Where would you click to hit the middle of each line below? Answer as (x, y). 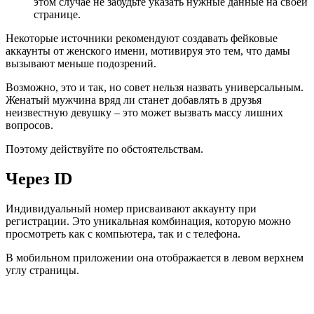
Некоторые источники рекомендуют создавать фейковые (142, 39)
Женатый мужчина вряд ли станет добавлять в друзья (134, 100)
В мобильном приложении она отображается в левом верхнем (155, 257)
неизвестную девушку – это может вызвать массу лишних (144, 113)
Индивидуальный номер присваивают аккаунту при (131, 208)
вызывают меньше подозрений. (81, 64)
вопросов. (29, 125)
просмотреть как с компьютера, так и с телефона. (123, 233)
